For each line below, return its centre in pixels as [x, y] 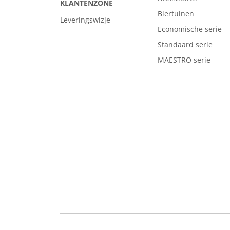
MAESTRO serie [184, 60]
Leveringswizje [85, 20]
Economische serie [190, 29]
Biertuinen [176, 13]
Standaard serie [185, 44]
